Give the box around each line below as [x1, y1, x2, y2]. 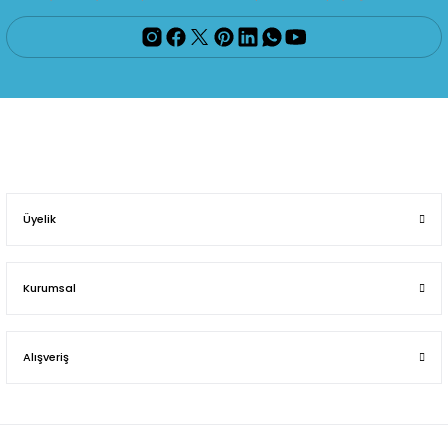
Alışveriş [23, 349, 69, 365]
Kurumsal [23, 280, 76, 296]
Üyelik [23, 211, 56, 227]
